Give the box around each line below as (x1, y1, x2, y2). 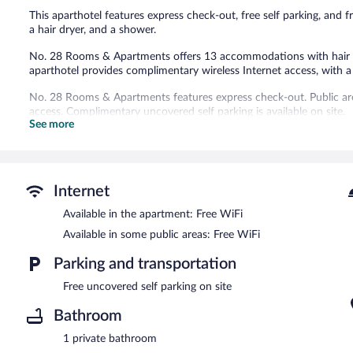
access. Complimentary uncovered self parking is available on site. (29, 106, 346, 117)
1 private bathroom (63, 333, 157, 344)
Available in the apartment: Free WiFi (63, 208, 243, 220)
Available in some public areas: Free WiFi (63, 229, 260, 240)
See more (29, 118, 75, 130)
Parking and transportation (54, 255, 236, 272)
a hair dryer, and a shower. (29, 24, 157, 35)
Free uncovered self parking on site (63, 281, 232, 292)
